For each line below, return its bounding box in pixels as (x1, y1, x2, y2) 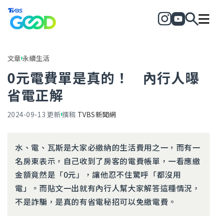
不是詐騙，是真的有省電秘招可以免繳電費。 (15, 196, 176, 207)
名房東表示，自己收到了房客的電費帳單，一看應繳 (15, 155, 201, 167)
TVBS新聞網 (77, 109, 116, 119)
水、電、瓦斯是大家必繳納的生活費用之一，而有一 (15, 141, 201, 153)
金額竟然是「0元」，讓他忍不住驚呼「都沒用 (15, 169, 181, 180)
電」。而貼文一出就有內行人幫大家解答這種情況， (15, 182, 201, 194)
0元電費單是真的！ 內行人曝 (7, 68, 200, 87)
